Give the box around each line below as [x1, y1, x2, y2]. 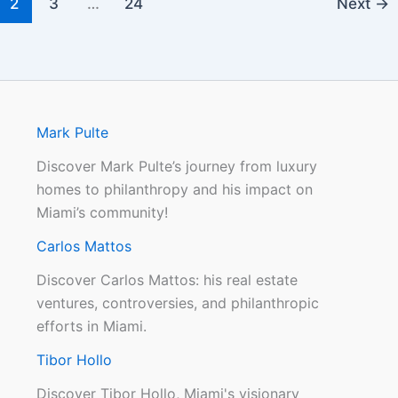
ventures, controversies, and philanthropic [36, 294, 319, 313]
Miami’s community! [36, 203, 168, 222]
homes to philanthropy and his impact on [36, 180, 313, 199]
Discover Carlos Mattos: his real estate [36, 271, 298, 290]
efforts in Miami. [36, 317, 147, 336]
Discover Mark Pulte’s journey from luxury [36, 157, 317, 176]
